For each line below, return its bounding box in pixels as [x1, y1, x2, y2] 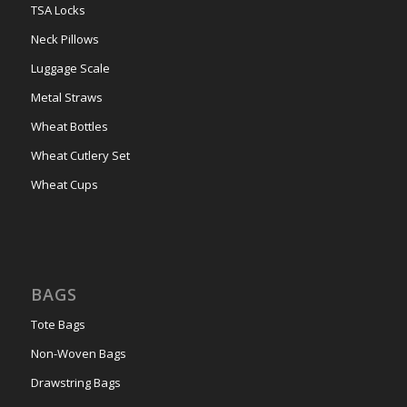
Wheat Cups [30, 175, 98, 193]
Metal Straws [30, 88, 103, 105]
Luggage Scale [30, 59, 110, 76]
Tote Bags [30, 316, 85, 333]
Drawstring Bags [30, 374, 121, 392]
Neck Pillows [30, 30, 99, 47]
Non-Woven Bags [30, 345, 126, 362]
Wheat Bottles [30, 117, 108, 134]
